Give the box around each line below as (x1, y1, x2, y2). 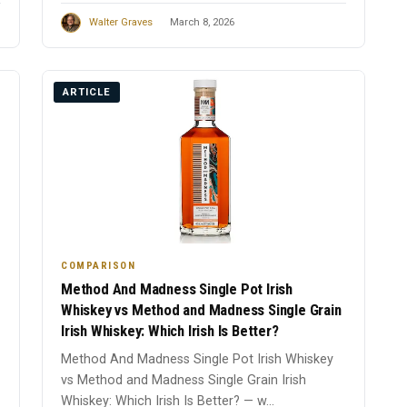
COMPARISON (61, 259, 135, 272)
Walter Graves (89, 16, 153, 29)
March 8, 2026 (170, 16, 234, 29)
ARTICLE (63, 86, 111, 99)
